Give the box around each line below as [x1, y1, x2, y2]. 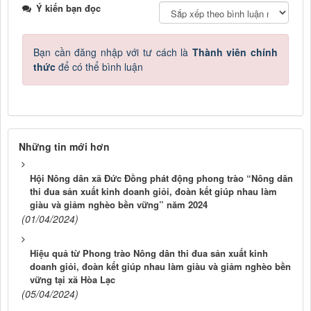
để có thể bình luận [56, 59, 143, 74]
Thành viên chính [192, 44, 278, 59]
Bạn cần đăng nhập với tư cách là [33, 44, 192, 59]
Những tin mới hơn [19, 139, 110, 153]
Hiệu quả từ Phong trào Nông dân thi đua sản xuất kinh [30, 246, 268, 260]
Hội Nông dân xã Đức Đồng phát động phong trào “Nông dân [30, 171, 293, 185]
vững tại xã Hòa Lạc [30, 272, 115, 286]
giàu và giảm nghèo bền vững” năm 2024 [30, 197, 208, 211]
